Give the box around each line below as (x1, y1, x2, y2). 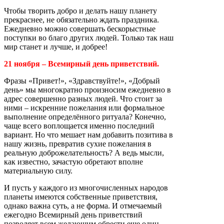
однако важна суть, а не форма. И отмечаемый (4, 201, 162, 210)
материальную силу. (4, 166, 72, 175)
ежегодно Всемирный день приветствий (4, 210, 142, 219)
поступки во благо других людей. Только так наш (4, 33, 173, 42)
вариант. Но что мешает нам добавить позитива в (4, 130, 173, 139)
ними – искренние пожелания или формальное (4, 103, 164, 112)
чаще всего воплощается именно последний (4, 121, 154, 130)
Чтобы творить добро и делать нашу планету (4, 6, 157, 15)
